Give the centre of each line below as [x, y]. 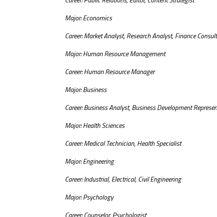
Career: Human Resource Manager [110, 72]
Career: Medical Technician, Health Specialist [123, 143]
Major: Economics [89, 18]
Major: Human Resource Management [115, 54]
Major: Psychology [89, 197]
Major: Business [86, 90]
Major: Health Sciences [95, 125]
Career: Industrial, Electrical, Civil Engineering [123, 179]
